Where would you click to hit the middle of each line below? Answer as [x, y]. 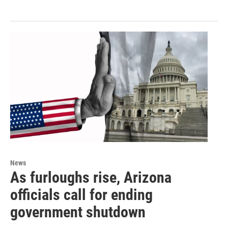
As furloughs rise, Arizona [91, 177]
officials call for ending [81, 194]
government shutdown [78, 212]
